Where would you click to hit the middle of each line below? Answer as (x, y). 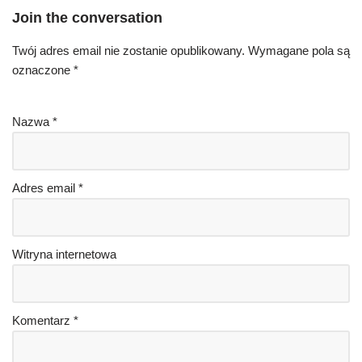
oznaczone (43, 70)
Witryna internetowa (64, 254)
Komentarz (43, 320)
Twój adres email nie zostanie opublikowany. (128, 51)
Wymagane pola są (299, 51)
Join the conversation (87, 18)
